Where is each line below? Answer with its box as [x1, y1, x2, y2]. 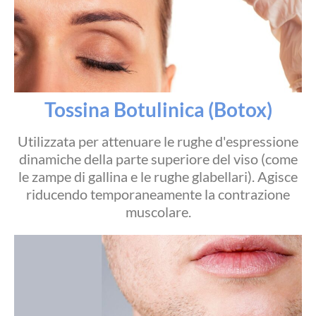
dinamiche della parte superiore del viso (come [18, 150, 298, 167]
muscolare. [125, 202, 191, 220]
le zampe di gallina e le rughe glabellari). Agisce [18, 167, 298, 185]
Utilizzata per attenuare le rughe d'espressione [18, 132, 298, 150]
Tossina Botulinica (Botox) [44, 97, 272, 121]
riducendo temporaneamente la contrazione [26, 185, 290, 202]
